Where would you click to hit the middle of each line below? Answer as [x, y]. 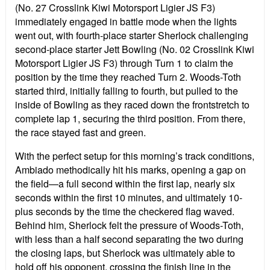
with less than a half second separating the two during [129, 239]
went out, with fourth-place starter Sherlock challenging [132, 36]
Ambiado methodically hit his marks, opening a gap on [130, 170]
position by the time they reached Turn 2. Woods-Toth [128, 77]
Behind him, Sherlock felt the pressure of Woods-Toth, [129, 225]
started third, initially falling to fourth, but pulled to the [127, 91]
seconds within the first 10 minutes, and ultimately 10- [129, 198]
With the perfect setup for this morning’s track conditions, [135, 156]
